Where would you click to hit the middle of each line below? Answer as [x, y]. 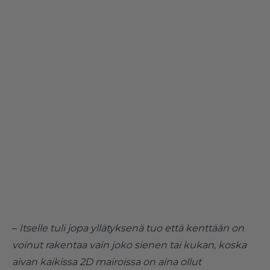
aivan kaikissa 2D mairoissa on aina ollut [107, 262]
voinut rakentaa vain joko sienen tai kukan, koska [129, 245]
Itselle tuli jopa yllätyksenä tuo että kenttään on [132, 228]
